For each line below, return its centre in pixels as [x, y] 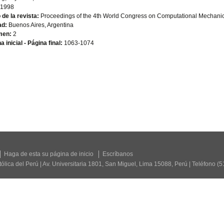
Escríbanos [118, 154]
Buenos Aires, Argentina [40, 25]
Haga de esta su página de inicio [49, 154]
